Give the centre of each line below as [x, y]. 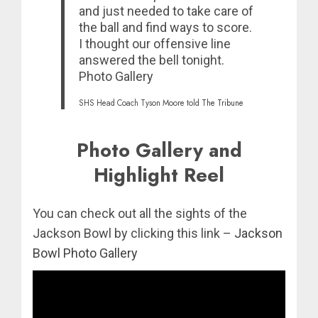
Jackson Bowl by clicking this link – [133, 233]
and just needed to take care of [166, 11]
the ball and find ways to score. [166, 28]
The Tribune [223, 103]
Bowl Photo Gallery [85, 253]
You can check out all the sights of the [140, 213]
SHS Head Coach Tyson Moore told [141, 103]
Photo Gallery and [159, 150]
